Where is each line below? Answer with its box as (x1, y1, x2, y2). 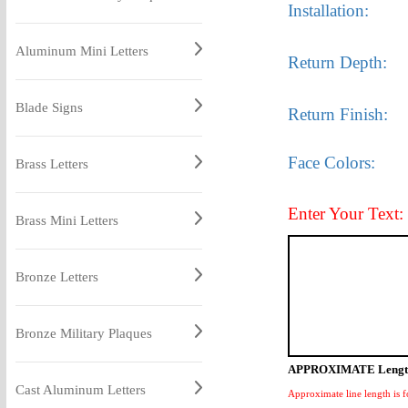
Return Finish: (287, 105, 388, 124)
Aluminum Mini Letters (15, 44, 148, 58)
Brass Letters (15, 157, 88, 171)
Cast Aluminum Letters (15, 382, 146, 397)
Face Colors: (287, 153, 375, 172)
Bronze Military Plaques (15, 326, 152, 341)
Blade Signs (15, 100, 83, 115)
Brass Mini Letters (15, 213, 118, 228)
